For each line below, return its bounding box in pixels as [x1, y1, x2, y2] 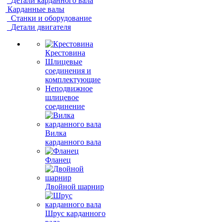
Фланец [45, 156, 71, 164]
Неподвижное [45, 84, 93, 93]
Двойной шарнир [45, 182, 104, 191]
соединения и [45, 66, 91, 75]
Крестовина [45, 49, 85, 57]
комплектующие [45, 75, 101, 84]
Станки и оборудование [11, 14, 92, 22]
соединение [45, 102, 85, 111]
